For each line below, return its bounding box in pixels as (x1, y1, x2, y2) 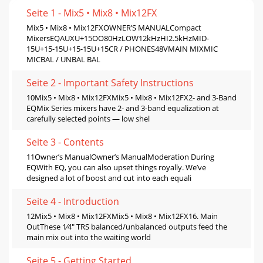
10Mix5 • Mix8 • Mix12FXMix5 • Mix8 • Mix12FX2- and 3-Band (26, 92, 237, 103)
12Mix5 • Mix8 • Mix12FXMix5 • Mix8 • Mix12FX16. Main (26, 210, 218, 221)
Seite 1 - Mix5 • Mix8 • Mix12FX (26, 6, 157, 19)
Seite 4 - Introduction (26, 194, 119, 208)
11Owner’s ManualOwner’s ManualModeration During (26, 151, 214, 162)
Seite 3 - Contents (26, 135, 104, 149)
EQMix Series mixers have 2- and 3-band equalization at (26, 102, 219, 113)
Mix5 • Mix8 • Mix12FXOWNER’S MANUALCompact (26, 22, 201, 33)
